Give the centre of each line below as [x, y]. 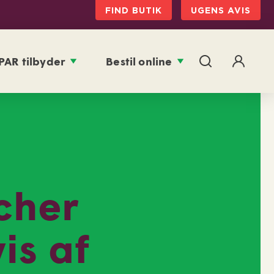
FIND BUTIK [133, 10]
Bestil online [139, 61]
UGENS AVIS [220, 10]
